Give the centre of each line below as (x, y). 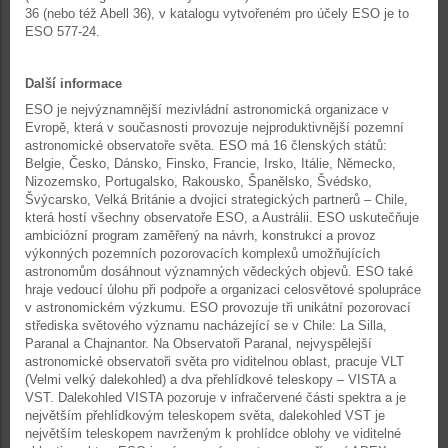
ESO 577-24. (62, 31)
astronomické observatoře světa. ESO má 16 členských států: (206, 145)
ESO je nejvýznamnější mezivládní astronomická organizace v (207, 109)
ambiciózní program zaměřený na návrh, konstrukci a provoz (200, 235)
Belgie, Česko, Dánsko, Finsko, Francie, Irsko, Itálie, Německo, (210, 163)
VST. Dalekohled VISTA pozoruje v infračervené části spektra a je (215, 397)
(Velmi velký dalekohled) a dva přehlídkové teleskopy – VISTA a (210, 379)
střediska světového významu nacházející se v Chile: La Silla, (206, 325)
